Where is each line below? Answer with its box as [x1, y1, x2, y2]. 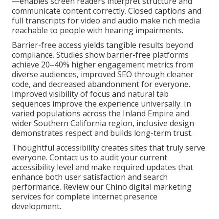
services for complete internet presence [12, 191, 157, 202]
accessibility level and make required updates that [12, 161, 193, 173]
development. [12, 200, 61, 212]
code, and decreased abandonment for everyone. [12, 78, 190, 89]
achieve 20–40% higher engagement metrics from [12, 59, 194, 70]
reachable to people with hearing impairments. [12, 24, 183, 36]
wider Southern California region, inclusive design [12, 117, 194, 129]
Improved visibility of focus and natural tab [12, 88, 169, 99]
